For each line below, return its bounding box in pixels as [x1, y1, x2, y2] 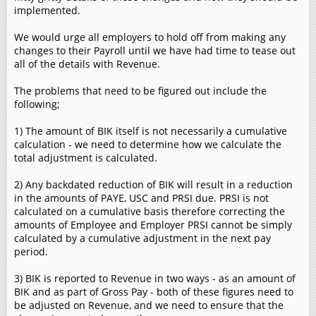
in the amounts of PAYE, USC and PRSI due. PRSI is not [14, 191, 269, 205]
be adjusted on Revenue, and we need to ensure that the [14, 298, 284, 312]
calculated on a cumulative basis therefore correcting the [14, 205, 285, 218]
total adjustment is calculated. [14, 151, 157, 164]
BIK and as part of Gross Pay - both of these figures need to [14, 285, 293, 298]
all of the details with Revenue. [14, 57, 160, 71]
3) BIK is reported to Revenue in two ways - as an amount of [14, 272, 296, 285]
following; [14, 97, 60, 111]
